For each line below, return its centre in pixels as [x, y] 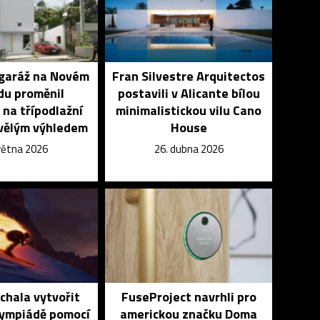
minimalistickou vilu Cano [189, 110]
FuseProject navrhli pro [189, 296]
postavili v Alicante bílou [189, 93]
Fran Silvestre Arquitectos [189, 76]
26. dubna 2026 [189, 149]
